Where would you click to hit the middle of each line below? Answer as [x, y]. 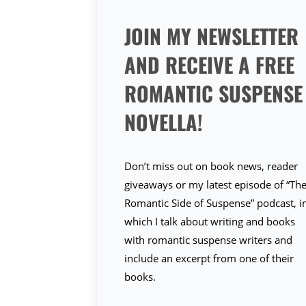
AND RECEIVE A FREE [210, 65]
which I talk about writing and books [210, 221]
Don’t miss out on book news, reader [211, 166]
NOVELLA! [164, 122]
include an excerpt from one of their [209, 258]
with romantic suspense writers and [209, 240]
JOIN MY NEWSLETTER [212, 36]
